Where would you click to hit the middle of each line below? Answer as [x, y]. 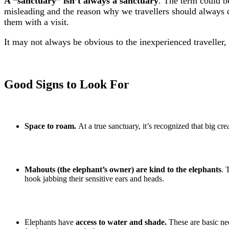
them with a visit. [37, 22]
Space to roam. [50, 126]
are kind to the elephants [179, 170]
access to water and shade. [121, 222]
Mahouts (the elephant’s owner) [79, 170]
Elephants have [50, 222]
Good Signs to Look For [67, 85]
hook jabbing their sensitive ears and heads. [94, 179]
